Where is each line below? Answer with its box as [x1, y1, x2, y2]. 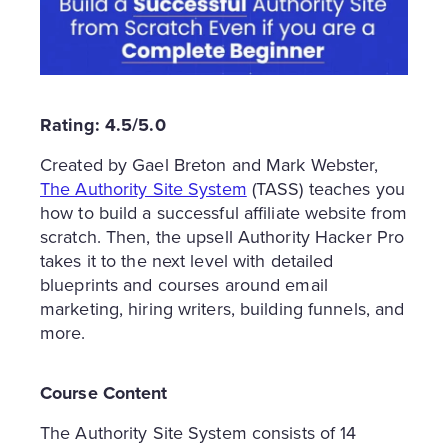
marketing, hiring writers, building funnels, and [40, 296, 405, 322]
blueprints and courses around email [40, 272, 328, 298]
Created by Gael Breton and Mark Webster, [40, 152, 379, 178]
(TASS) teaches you [246, 176, 405, 202]
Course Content [40, 380, 168, 407]
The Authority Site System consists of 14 [40, 420, 357, 446]
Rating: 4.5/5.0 [40, 112, 166, 139]
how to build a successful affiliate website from [40, 200, 408, 226]
